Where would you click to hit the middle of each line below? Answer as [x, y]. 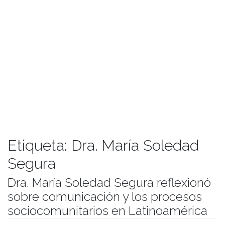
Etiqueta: [39, 146]
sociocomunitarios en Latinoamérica [107, 211]
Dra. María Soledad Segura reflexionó [109, 183]
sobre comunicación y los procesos [105, 197]
